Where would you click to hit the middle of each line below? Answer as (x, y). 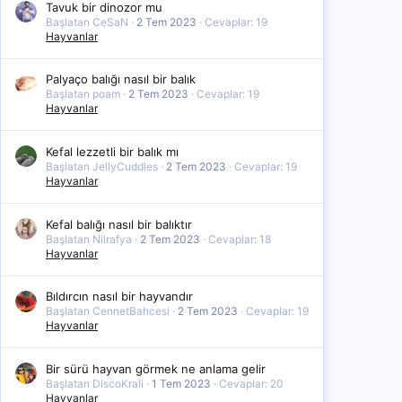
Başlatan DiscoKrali (95, 383)
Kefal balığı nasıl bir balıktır (119, 224)
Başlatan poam (83, 94)
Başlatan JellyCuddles (102, 166)
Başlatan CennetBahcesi (108, 311)
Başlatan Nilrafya (89, 239)
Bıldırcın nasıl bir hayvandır (119, 297)
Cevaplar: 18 (240, 239)
